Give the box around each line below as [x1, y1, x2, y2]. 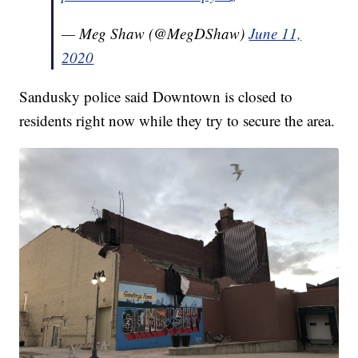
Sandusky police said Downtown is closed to [19, 86, 293, 106]
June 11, [249, 22, 302, 43]
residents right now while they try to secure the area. [19, 109, 336, 130]
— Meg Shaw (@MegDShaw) [62, 22, 249, 43]
